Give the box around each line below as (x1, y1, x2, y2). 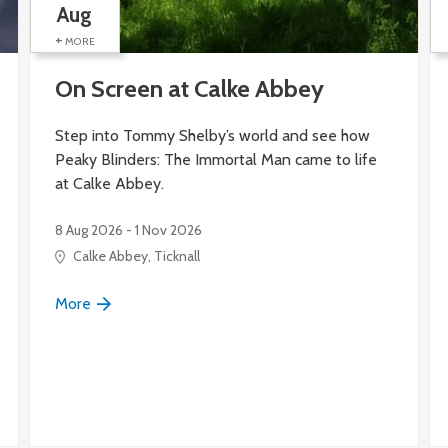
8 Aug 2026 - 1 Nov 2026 (54, 221, 202, 240)
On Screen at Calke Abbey (54, 73, 324, 103)
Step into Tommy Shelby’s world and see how (54, 126, 370, 146)
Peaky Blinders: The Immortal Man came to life (54, 150, 377, 170)
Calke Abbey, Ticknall (72, 247, 200, 266)
